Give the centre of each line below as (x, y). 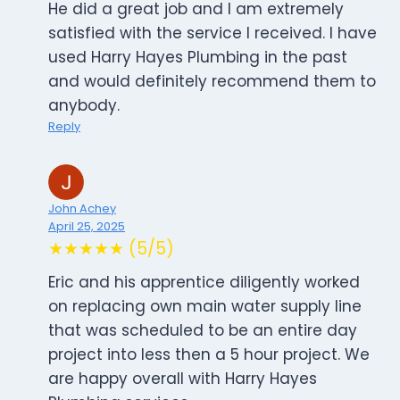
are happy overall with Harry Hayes (183, 379)
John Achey (82, 209)
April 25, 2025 (87, 227)
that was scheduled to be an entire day (203, 331)
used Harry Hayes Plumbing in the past (198, 58)
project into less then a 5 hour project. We (209, 355)
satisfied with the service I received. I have (212, 33)
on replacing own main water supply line (205, 307)
